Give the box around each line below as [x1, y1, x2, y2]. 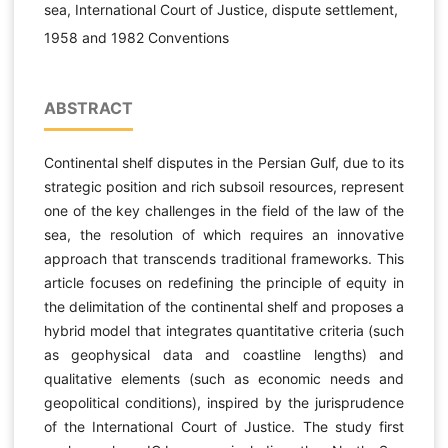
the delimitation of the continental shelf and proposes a [43, 297, 405, 315]
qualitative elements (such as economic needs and [43, 369, 405, 387]
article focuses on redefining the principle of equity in [43, 273, 405, 291]
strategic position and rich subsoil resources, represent [43, 177, 405, 195]
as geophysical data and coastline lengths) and [43, 345, 405, 363]
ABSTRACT [43, 97, 133, 118]
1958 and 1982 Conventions [43, 29, 229, 47]
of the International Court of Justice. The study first [43, 417, 405, 435]
